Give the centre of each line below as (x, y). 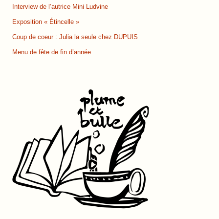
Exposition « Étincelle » (46, 22)
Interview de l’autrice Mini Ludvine (60, 7)
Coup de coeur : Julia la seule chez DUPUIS (75, 37)
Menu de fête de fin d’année (52, 53)
